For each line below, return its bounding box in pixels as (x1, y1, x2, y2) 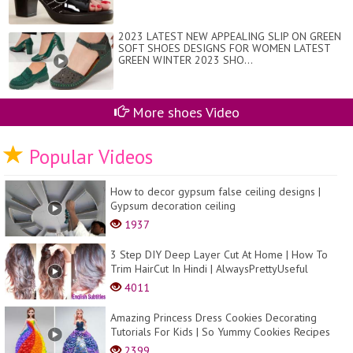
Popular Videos (24, 144, 153, 170)
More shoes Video (128, 103, 240, 122)
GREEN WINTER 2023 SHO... (118, 53, 253, 68)
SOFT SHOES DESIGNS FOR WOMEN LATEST (118, 41, 330, 56)
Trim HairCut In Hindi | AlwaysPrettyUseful (110, 262, 308, 277)
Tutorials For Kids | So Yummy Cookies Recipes (110, 325, 330, 340)
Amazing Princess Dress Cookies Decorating (110, 310, 317, 325)
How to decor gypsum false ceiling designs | (110, 184, 321, 199)
